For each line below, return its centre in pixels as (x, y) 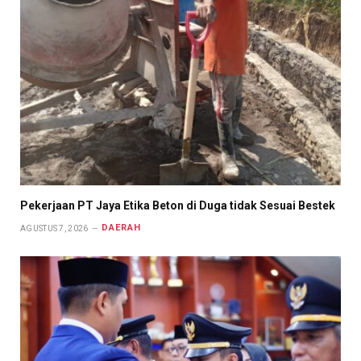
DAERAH (121, 228)
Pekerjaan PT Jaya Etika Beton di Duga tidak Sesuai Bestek (178, 205)
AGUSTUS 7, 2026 (54, 228)
